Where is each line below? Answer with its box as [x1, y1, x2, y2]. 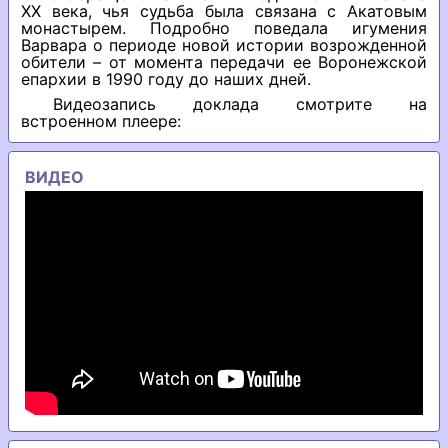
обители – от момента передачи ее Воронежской [21, 52, 427, 72]
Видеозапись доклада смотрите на [53, 94, 427, 114]
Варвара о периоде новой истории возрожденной [21, 35, 427, 55]
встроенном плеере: [21, 111, 181, 131]
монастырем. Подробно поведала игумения [21, 18, 427, 38]
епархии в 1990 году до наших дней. [21, 69, 311, 89]
